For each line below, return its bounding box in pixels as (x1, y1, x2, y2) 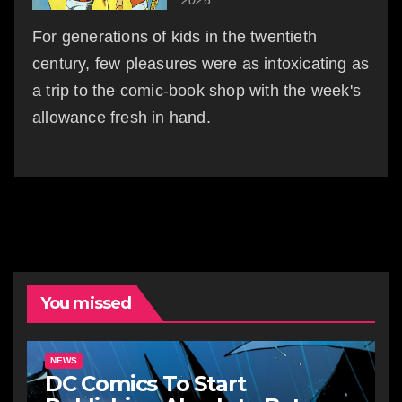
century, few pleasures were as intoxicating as (32, 54, 370, 73)
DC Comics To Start (45, 370, 246, 397)
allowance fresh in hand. (32, 108, 211, 127)
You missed (40, 293, 131, 313)
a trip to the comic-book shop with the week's (32, 81, 362, 100)
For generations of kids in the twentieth (32, 27, 318, 46)
